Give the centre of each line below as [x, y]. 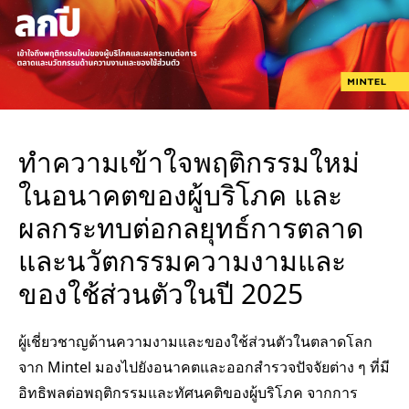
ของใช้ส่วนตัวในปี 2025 [161, 293]
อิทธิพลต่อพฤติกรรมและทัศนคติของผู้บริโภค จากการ [188, 392]
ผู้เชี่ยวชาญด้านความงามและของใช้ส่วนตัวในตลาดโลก [195, 341]
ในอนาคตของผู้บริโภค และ [180, 194]
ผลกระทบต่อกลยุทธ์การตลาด [191, 227]
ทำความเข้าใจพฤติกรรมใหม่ [189, 162]
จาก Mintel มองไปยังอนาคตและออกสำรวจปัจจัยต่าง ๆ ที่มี [204, 367]
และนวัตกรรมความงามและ [182, 260]
